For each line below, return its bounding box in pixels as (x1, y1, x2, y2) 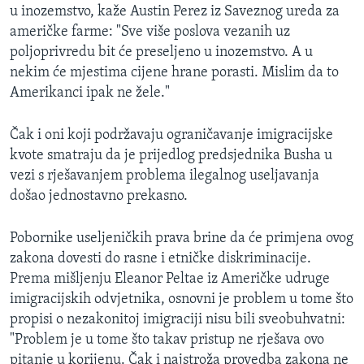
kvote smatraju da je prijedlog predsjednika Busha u (10, 147, 332, 163)
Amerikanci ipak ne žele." (10, 84, 170, 101)
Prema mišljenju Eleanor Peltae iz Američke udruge (10, 271, 330, 287)
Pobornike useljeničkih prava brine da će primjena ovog (10, 230, 353, 246)
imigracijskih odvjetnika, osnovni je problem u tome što (10, 291, 353, 307)
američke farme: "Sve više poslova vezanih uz (10, 24, 290, 40)
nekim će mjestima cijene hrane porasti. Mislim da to (10, 64, 339, 80)
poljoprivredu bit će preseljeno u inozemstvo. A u (10, 44, 313, 60)
